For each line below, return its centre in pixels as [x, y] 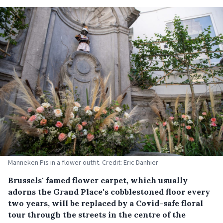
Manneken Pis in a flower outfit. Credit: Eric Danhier [83, 162]
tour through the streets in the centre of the [97, 214]
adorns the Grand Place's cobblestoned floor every [109, 191]
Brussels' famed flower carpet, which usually [98, 180]
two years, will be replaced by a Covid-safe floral [106, 203]
